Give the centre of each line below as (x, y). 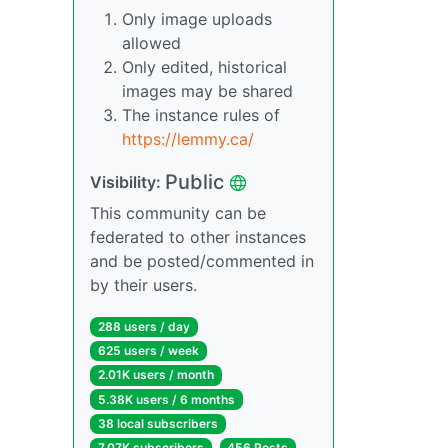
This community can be (178, 213)
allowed (151, 43)
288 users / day (143, 326)
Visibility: (127, 182)
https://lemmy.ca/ (188, 139)
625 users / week (148, 351)
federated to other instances (198, 237)
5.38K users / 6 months (166, 399)
